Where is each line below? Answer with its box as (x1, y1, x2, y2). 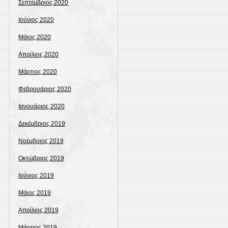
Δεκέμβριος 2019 (18, 120, 66, 127)
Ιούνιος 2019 (18, 172, 54, 179)
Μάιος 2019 (18, 189, 51, 196)
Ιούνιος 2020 (18, 16, 54, 23)
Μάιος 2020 (18, 34, 51, 41)
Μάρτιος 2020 (18, 68, 58, 75)
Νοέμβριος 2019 (18, 137, 64, 145)
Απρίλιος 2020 (18, 51, 59, 58)
